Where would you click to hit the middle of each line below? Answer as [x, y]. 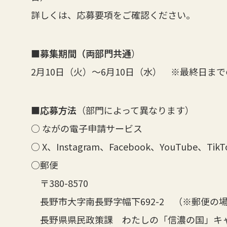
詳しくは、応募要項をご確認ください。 [113, 14]
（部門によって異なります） [135, 110]
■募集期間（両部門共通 [81, 53]
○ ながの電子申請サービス [86, 128]
